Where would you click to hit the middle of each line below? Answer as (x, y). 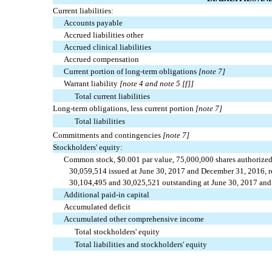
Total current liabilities (113, 97)
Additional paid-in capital (107, 195)
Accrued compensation (102, 59)
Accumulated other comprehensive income (134, 219)
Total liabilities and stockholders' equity (141, 245)
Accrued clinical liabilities (108, 47)
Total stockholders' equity (117, 232)
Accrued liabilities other (104, 35)
